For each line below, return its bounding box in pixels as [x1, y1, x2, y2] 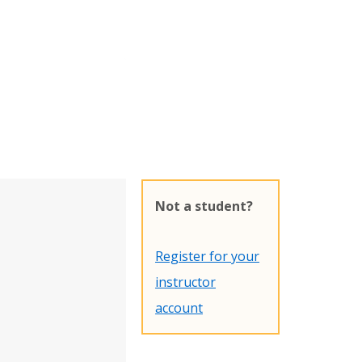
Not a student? [154, 197, 253, 215]
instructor [154, 273, 216, 291]
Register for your [154, 247, 259, 265]
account [154, 299, 203, 317]
